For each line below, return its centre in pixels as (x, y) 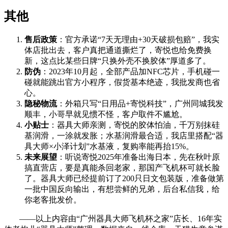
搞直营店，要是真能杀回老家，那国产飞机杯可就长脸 (122, 168)
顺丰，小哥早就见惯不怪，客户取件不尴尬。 (106, 115)
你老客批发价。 (53, 200)
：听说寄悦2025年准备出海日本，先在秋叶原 (138, 157)
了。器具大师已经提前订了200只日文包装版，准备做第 (124, 179)
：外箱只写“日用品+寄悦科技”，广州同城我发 (140, 104)
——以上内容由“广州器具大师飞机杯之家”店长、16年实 (121, 219)
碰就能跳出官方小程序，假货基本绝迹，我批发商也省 (122, 82)
